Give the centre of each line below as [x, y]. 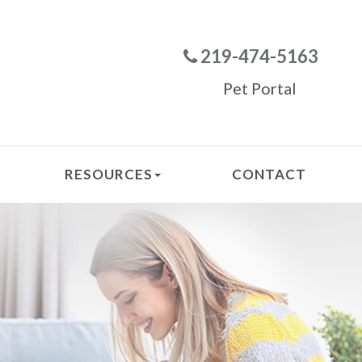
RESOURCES [109, 174]
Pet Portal [259, 88]
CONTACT [269, 174]
